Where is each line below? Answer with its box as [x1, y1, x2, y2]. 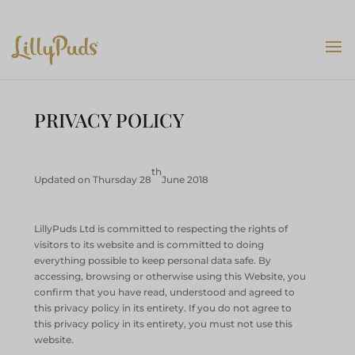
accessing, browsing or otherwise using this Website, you [34, 270, 307, 282]
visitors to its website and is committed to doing [34, 239, 265, 250]
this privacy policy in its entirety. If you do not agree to [34, 302, 292, 314]
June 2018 [162, 174, 209, 185]
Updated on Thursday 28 [34, 174, 152, 185]
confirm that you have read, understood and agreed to [34, 286, 296, 298]
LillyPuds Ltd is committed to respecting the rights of [34, 223, 288, 235]
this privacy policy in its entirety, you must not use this [34, 318, 293, 330]
